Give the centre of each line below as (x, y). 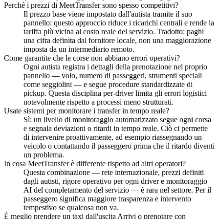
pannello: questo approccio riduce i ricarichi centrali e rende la (119, 23)
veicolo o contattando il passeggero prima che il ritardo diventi (119, 146)
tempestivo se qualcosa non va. (71, 208)
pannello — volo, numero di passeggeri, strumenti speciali (113, 76)
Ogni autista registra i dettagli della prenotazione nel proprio (115, 67)
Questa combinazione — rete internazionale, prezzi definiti (114, 173)
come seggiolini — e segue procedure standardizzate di (108, 85)
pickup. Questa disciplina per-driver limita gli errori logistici (115, 93)
